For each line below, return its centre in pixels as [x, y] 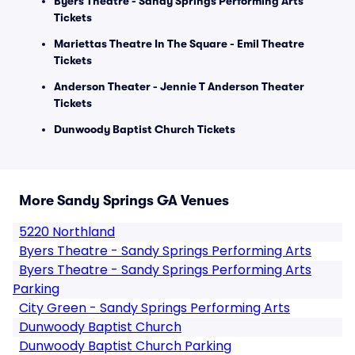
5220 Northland [67, 232]
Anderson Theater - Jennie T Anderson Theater [179, 86]
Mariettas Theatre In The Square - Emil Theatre [179, 44]
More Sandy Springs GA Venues [124, 200]
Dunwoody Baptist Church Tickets [145, 129]
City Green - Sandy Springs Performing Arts [155, 308]
